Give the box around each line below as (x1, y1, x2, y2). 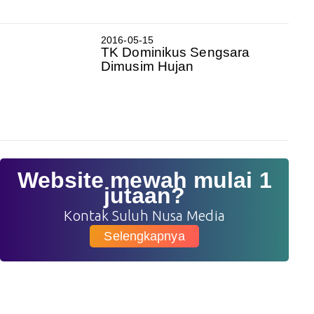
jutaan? (103, 182, 186, 208)
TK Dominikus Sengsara (101, 44, 250, 60)
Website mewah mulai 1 (17, 167, 272, 193)
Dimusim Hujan (101, 58, 194, 74)
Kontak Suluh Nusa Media (64, 207, 225, 224)
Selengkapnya (104, 228, 185, 243)
